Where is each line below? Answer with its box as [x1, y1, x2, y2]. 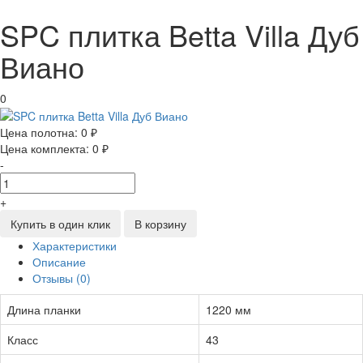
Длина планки [7, 301, 81, 318]
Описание [32, 253, 86, 270]
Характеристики [32, 237, 117, 254]
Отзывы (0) [32, 269, 91, 286]
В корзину [135, 215, 186, 232]
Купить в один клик [11, 215, 110, 232]
